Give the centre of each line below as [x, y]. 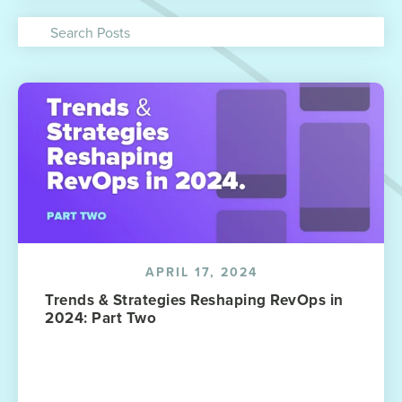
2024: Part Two [100, 318]
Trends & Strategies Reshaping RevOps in [194, 300]
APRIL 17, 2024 [201, 272]
